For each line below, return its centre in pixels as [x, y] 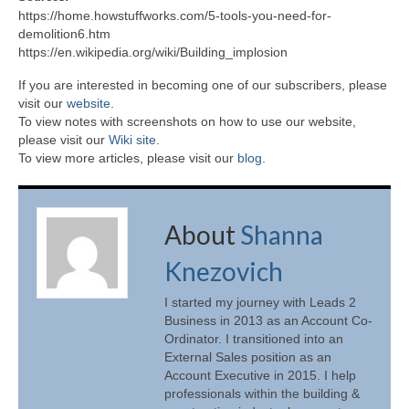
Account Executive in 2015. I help [260, 376]
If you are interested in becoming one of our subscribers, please [203, 84]
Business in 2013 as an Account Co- [268, 321]
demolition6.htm [64, 33]
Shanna [282, 234]
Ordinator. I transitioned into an [254, 339]
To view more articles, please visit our [128, 157]
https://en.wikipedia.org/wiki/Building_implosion [153, 52]
